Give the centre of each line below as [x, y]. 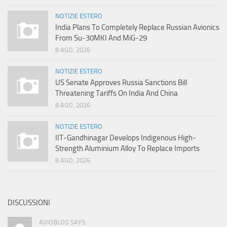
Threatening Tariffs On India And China [117, 93]
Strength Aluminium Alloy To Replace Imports [127, 149]
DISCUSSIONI [29, 203]
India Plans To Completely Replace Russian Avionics [137, 28]
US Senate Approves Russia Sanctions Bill [121, 83]
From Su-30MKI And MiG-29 [101, 38]
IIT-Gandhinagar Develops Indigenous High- [126, 138]
